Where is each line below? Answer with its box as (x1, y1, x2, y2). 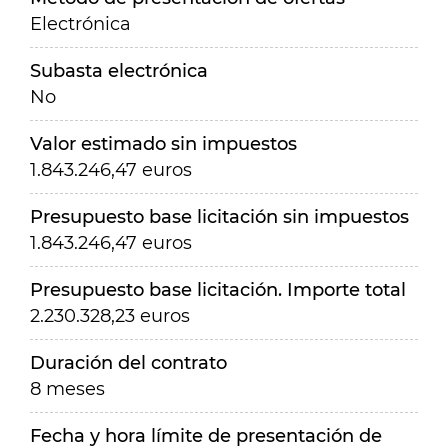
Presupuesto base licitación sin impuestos (30, 206, 409, 228)
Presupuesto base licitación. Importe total (30, 279, 406, 301)
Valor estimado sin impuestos (30, 133, 297, 155)
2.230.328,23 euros (30, 305, 190, 327)
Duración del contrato (30, 352, 227, 374)
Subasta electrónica (30, 60, 208, 82)
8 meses (30, 378, 105, 400)
